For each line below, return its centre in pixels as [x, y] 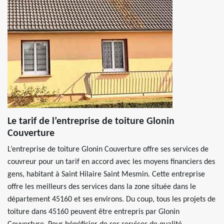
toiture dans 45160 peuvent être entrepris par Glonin [93, 212]
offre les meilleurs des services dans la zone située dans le [102, 187]
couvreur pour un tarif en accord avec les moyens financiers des [111, 162]
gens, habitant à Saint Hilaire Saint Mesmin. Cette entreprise [106, 174]
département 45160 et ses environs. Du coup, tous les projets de [111, 199]
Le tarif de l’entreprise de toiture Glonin [91, 121]
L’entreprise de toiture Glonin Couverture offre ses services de [108, 149]
